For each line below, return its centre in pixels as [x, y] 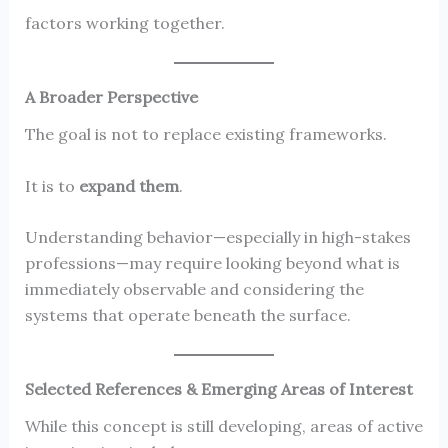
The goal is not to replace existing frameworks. [205, 134]
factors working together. [124, 23]
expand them [128, 185]
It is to [51, 185]
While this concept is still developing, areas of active [223, 426]
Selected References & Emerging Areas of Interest [218, 389]
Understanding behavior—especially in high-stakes [217, 237]
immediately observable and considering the [194, 289]
